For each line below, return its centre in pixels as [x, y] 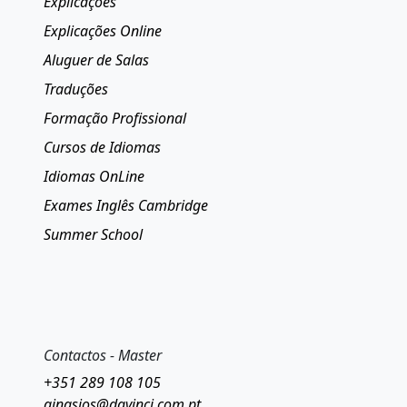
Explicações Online [103, 31]
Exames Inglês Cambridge [126, 206]
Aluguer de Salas [96, 60]
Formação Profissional [115, 119]
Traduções [76, 89]
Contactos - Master [103, 356]
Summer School [93, 235]
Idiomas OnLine [94, 177]
